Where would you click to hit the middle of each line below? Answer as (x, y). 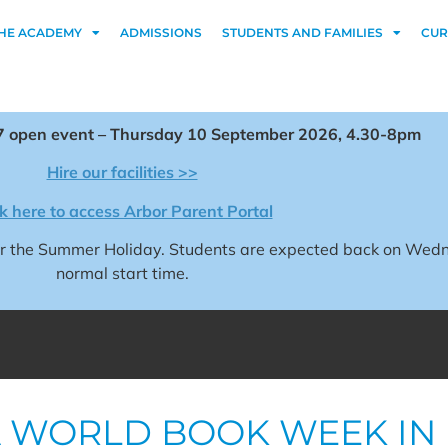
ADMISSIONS (161, 32)
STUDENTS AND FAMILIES (303, 32)
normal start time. (122, 273)
